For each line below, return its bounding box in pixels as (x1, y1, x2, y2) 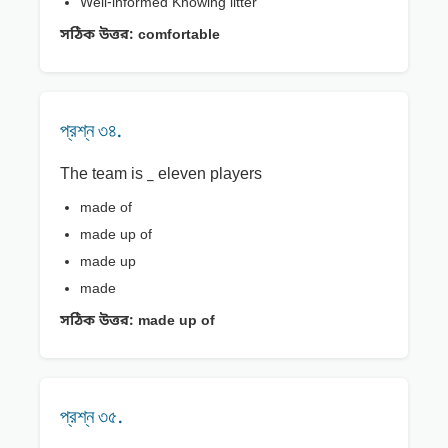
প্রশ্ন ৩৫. (60, 404, 123, 429)
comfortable (134, 26, 220, 46)
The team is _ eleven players (60, 164, 262, 187)
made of (80, 199, 132, 219)
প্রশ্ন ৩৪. (60, 118, 122, 143)
